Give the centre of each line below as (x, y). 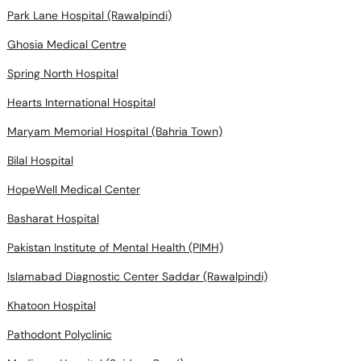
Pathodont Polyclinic (59, 334)
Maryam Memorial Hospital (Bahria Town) (114, 131)
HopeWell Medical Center (73, 189)
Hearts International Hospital (81, 102)
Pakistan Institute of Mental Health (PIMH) (115, 247)
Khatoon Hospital (51, 305)
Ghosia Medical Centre (66, 44)
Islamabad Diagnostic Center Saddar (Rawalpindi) (137, 276)
